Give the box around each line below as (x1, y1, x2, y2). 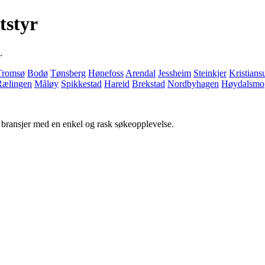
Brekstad (132, 78, 165, 89)
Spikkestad (61, 78, 102, 89)
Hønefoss (88, 67, 124, 78)
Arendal (125, 67, 156, 78)
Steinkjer (193, 67, 227, 78)
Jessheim (158, 67, 191, 78)
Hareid (104, 78, 130, 89)
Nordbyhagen (167, 78, 219, 89)
